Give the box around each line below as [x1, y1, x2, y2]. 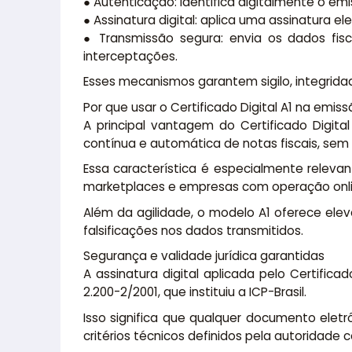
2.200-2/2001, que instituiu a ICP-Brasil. [82, 284, 306, 301]
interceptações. [82, 47, 178, 64]
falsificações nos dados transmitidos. [82, 222, 303, 239]
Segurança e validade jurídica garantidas [82, 247, 324, 265]
